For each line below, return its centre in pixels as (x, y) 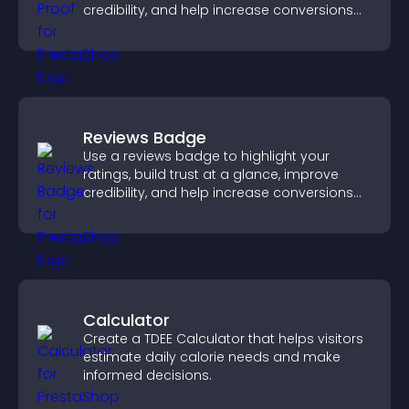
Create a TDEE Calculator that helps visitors (223, 339)
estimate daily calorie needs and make (212, 357)
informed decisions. (147, 375)
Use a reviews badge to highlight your (206, 156)
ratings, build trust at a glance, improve (211, 174)
